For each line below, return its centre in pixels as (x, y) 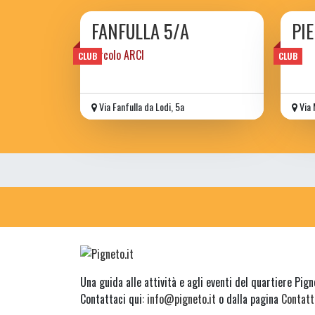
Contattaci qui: (114, 298)
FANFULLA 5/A (140, 32)
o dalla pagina (249, 298)
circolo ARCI (118, 55)
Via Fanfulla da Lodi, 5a (141, 107)
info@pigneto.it (181, 298)
